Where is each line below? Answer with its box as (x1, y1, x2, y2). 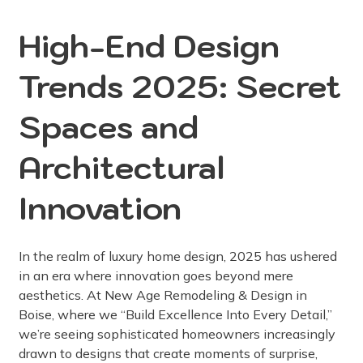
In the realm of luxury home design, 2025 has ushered (19, 248, 337, 265)
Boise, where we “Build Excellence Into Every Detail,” (19, 306, 332, 323)
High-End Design (19, 26, 280, 66)
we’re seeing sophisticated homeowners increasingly (19, 326, 335, 343)
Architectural (19, 147, 225, 188)
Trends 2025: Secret (19, 66, 341, 107)
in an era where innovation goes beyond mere (19, 267, 293, 284)
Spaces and (19, 107, 199, 147)
